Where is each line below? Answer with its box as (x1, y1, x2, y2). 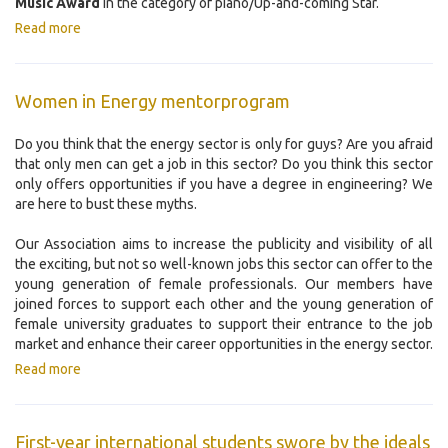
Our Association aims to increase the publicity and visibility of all (15, 236, 433, 253)
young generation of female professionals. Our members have (15, 276, 433, 293)
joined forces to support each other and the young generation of (15, 296, 433, 313)
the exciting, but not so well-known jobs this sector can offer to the (15, 256, 433, 273)
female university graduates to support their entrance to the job (15, 316, 433, 333)
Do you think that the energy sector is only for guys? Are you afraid (15, 136, 433, 153)
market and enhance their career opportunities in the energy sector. (15, 336, 433, 353)
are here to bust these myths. (15, 196, 197, 213)
